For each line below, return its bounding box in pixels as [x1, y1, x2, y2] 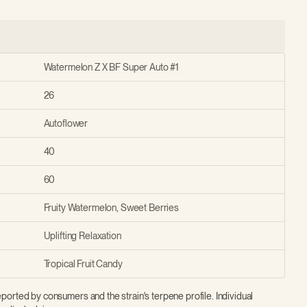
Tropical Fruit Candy [43, 258, 123, 269]
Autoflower [43, 117, 88, 129]
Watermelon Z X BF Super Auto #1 [43, 61, 180, 73]
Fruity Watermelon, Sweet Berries [43, 201, 180, 213]
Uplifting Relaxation [43, 230, 121, 241]
